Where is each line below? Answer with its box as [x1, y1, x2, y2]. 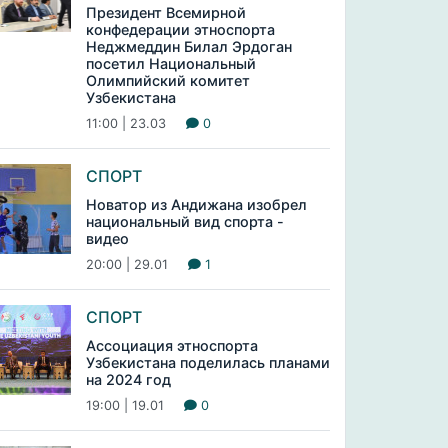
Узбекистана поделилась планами [85, 354, 330, 371]
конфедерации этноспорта [85, 21, 275, 38]
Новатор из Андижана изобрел [85, 196, 307, 213]
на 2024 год [85, 371, 171, 388]
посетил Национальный [85, 55, 256, 72]
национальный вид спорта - [85, 213, 284, 230]
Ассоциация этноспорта [85, 337, 258, 354]
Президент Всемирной [85, 4, 246, 21]
